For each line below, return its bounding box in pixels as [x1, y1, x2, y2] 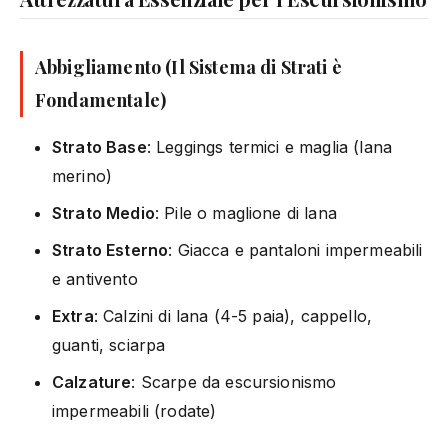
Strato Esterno [52, 239, 169, 260]
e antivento [52, 268, 138, 289]
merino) [52, 165, 113, 186]
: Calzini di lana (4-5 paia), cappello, [93, 305, 373, 326]
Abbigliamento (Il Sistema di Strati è [35, 54, 342, 79]
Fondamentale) [35, 87, 167, 112]
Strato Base [52, 136, 147, 157]
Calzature [52, 371, 132, 392]
